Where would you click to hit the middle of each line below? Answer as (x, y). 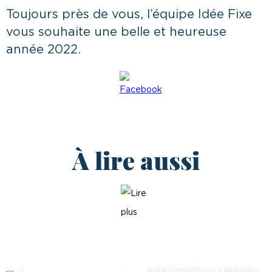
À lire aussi (136, 160)
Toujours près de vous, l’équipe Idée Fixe (129, 14)
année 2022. (43, 49)
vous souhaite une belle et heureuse (116, 32)
